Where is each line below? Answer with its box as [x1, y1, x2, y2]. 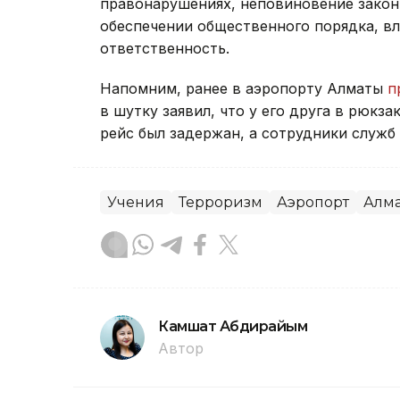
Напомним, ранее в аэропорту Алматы [100, 79, 387, 98]
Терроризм [179, 194, 262, 212]
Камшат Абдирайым [158, 318, 308, 336]
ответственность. [100, 39, 229, 58]
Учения [107, 194, 164, 212]
